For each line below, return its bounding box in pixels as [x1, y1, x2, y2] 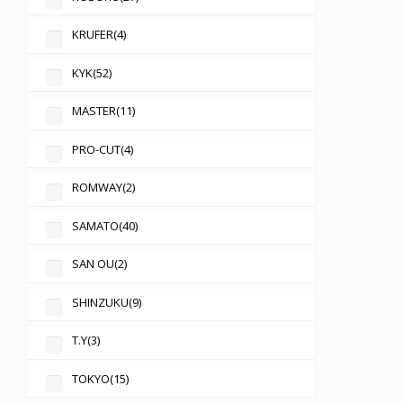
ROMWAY [71, 179, 122, 196]
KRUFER [71, 26, 113, 43]
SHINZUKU [71, 293, 129, 310]
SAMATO [71, 217, 119, 234]
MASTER [71, 103, 116, 120]
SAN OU [71, 255, 114, 273]
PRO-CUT [71, 140, 121, 157]
